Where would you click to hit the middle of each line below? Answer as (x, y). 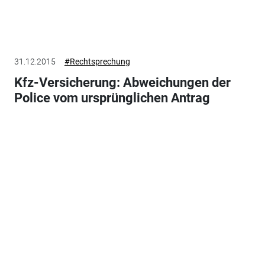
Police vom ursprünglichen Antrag (112, 98)
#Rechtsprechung (97, 61)
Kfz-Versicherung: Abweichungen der (122, 82)
